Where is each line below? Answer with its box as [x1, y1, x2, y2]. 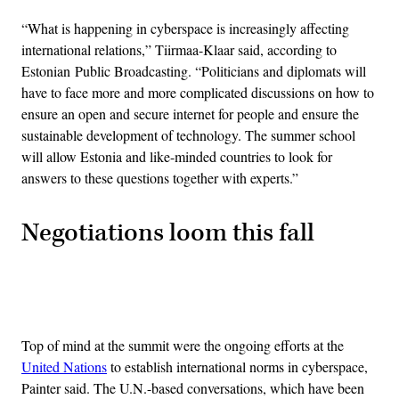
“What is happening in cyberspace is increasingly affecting [21, 18, 349, 37]
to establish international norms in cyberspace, [107, 356, 368, 376]
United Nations [21, 356, 107, 376]
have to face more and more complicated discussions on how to [21, 82, 374, 102]
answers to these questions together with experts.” [21, 167, 298, 187]
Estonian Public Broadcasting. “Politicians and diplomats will [21, 61, 366, 80]
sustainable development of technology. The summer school [21, 125, 355, 144]
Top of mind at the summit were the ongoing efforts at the [21, 335, 344, 354]
